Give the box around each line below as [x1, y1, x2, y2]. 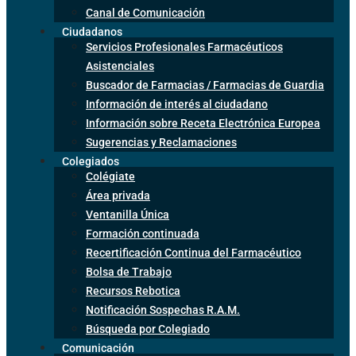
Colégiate [86, 169, 135, 183]
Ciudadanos [62, 25, 122, 38]
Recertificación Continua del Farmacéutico [86, 246, 301, 259]
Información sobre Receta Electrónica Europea [86, 116, 320, 130]
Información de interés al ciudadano [86, 97, 268, 110]
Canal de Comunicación [86, 6, 205, 19]
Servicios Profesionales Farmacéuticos [86, 40, 283, 53]
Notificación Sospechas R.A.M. [86, 303, 240, 316]
